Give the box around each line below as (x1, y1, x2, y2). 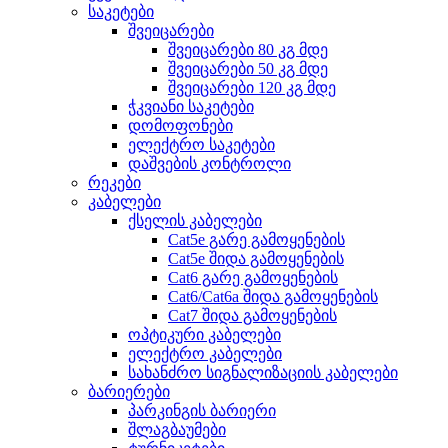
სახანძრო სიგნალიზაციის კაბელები (128, 364, 398, 382)
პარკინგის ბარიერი (128, 402, 276, 420)
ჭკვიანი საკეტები (128, 98, 254, 116)
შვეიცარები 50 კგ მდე (168, 60, 328, 78)
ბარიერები (88, 383, 170, 401)
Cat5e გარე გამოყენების (168, 231, 345, 249)
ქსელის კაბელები (128, 212, 262, 230)
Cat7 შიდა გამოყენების (168, 307, 337, 325)
